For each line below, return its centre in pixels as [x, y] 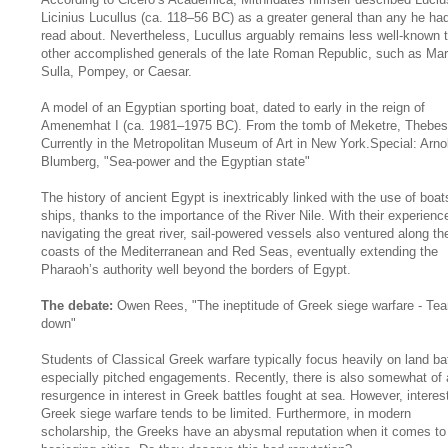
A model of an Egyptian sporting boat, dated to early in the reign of [233, 107]
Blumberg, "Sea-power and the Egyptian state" [175, 161]
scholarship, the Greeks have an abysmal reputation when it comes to [243, 431]
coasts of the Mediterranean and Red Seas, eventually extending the [239, 251]
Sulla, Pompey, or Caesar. [116, 71]
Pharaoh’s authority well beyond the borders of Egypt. [196, 269]
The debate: [77, 305]
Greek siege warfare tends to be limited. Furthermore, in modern [226, 413]
